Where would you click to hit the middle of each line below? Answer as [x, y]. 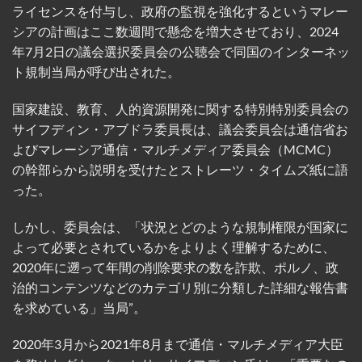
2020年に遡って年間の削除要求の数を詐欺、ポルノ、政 [175, 267]
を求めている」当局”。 [79, 307]
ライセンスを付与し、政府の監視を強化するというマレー [180, 11]
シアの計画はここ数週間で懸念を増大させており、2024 [175, 32]
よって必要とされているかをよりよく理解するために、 [174, 246]
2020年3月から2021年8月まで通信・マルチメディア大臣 [178, 344]
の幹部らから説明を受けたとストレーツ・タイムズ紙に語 [180, 169]
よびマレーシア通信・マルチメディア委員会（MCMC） [175, 149]
